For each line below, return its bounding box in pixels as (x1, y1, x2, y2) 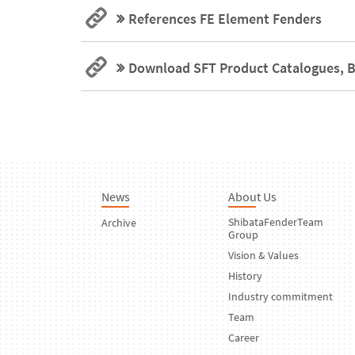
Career (228, 330, 259, 345)
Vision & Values (228, 247, 299, 262)
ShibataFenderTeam (228, 214, 323, 229)
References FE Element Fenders (128, 9, 322, 28)
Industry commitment (228, 288, 333, 303)
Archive (101, 215, 136, 230)
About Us (228, 188, 277, 204)
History (228, 268, 262, 283)
